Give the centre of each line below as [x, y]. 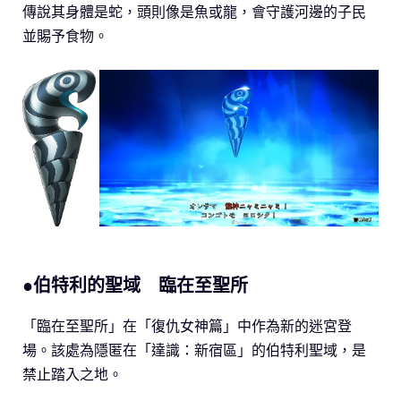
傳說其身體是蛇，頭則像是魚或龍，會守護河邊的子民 [194, 11]
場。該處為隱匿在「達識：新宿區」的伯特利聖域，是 [194, 350]
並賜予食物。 [65, 35]
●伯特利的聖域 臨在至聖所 [135, 285]
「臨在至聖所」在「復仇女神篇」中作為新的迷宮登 [187, 325]
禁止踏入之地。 [73, 374]
